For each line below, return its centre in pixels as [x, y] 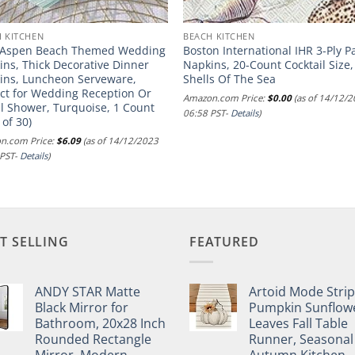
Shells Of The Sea [230, 79]
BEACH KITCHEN [219, 36]
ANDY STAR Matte [88, 292]
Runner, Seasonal [301, 339]
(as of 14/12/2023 [120, 140]
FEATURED [224, 242]
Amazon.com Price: [225, 97]
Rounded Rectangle [93, 339]
